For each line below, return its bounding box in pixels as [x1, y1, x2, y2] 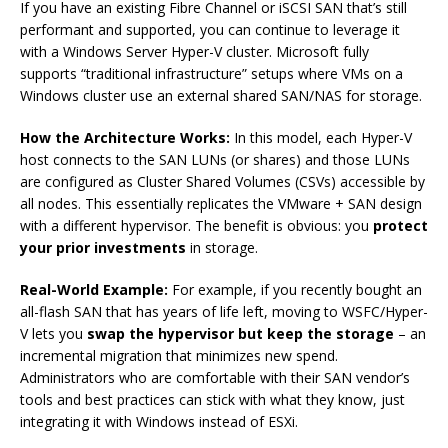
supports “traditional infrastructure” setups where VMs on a [20, 64, 403, 84]
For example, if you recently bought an [168, 280, 422, 300]
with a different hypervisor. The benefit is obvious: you [20, 216, 373, 236]
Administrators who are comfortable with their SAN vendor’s [20, 368, 410, 388]
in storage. [186, 238, 258, 258]
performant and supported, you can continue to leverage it [20, 20, 400, 40]
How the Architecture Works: [20, 128, 230, 148]
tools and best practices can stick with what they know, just [20, 390, 405, 410]
